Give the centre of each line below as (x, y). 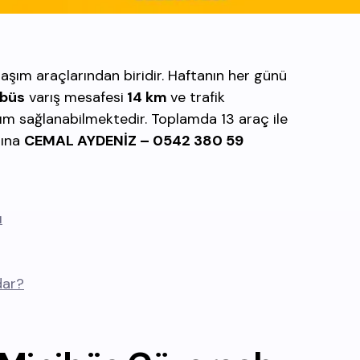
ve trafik (198, 97)
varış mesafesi (74, 97)
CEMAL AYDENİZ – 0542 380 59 (134, 141)
